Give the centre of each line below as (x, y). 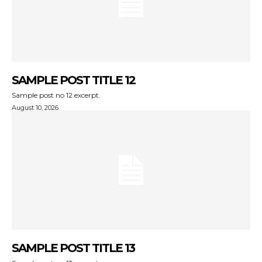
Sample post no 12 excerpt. (56, 95)
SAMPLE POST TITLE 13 (73, 248)
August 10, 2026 (35, 107)
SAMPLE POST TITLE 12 (73, 80)
